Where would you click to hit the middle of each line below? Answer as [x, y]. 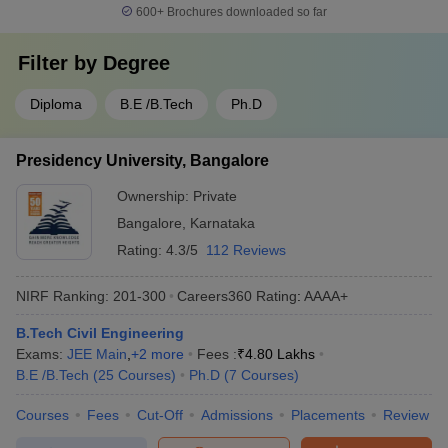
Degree [136, 63]
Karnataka [222, 223]
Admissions [237, 415]
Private [215, 196]
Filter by [60, 63]
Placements [328, 415]
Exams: [41, 354]
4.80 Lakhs [280, 354]
